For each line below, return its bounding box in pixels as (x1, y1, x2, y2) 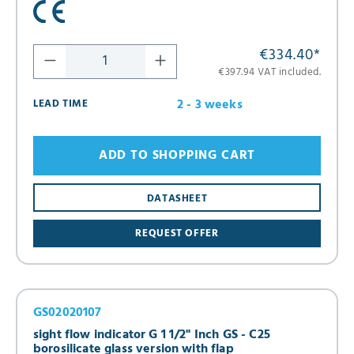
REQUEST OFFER (135, 225, 219, 243)
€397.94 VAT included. (218, 63, 321, 81)
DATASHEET (146, 190, 208, 207)
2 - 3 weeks (177, 94, 243, 115)
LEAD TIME (33, 95, 88, 112)
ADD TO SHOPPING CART (98, 145, 256, 167)
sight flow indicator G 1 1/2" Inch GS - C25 (33, 325, 270, 346)
